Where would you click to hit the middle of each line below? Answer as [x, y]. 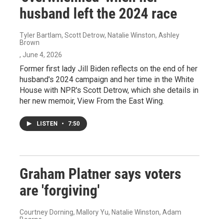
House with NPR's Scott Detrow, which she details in [109, 90]
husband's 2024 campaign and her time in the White [107, 79]
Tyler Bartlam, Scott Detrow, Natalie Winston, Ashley [99, 35]
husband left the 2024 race [98, 13]
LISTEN [48, 124]
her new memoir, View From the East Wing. [92, 101]
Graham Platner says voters [100, 174]
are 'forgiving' [60, 190]
